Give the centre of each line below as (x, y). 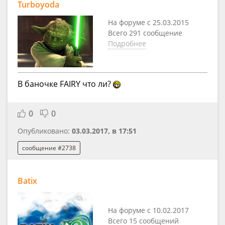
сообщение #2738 (49, 148)
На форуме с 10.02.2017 (148, 210)
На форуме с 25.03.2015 (148, 22)
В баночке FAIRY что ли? (65, 84)
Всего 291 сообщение (145, 33)
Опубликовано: (45, 131)
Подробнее (127, 43)
